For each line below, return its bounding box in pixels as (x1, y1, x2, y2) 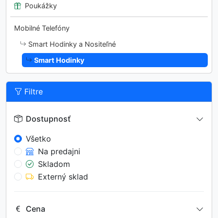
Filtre (22, 86, 43, 96)
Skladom (36, 159, 70, 169)
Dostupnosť (24, 114, 71, 124)
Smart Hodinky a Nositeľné (28, 39, 116, 48)
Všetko (26, 133, 51, 144)
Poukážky (25, 1, 57, 10)
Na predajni (36, 146, 80, 156)
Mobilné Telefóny (14, 23, 70, 32)
